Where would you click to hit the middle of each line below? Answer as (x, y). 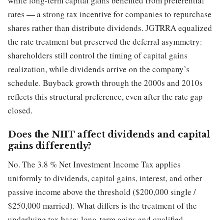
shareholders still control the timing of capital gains (98, 55)
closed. (20, 110)
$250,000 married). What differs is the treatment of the (102, 206)
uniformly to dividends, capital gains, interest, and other (105, 178)
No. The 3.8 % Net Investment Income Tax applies (94, 165)
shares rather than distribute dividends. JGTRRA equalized (110, 28)
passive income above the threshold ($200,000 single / (102, 192)
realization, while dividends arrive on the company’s (99, 69)
